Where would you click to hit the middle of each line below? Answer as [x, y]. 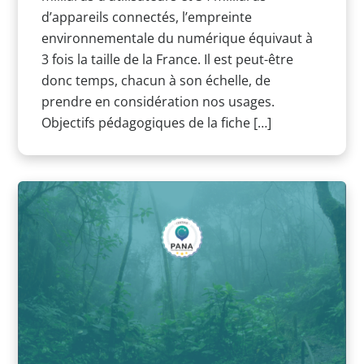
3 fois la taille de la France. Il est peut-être [167, 60]
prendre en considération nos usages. [158, 102]
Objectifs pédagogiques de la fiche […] [156, 123]
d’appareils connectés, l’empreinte [146, 17]
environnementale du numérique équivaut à [177, 39]
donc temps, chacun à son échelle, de [156, 81]
